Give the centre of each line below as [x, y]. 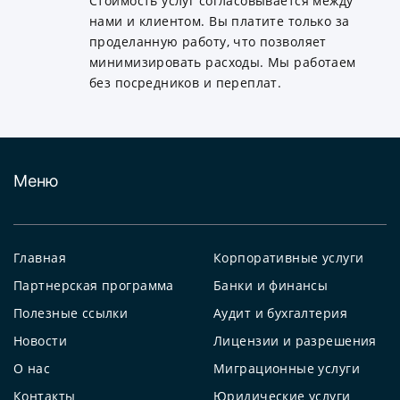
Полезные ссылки [71, 313]
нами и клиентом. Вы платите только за [220, 21]
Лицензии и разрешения [295, 341]
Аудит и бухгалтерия [280, 313]
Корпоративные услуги [289, 258]
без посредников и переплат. [186, 83]
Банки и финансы [271, 286]
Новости [40, 341]
